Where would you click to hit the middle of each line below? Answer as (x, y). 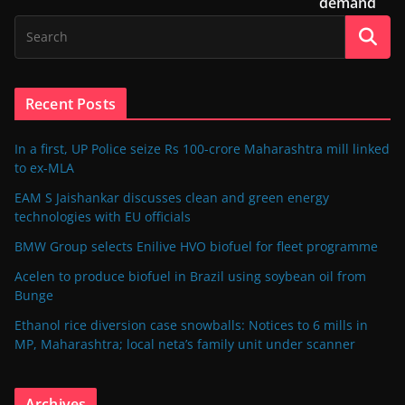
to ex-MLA (44, 167)
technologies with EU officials (103, 216)
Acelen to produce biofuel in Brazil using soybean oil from (190, 276)
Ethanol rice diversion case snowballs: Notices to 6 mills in (191, 325)
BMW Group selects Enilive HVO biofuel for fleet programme (196, 246)
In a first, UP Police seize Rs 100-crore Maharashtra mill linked (202, 148)
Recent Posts (71, 104)
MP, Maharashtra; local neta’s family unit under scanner (185, 344)
